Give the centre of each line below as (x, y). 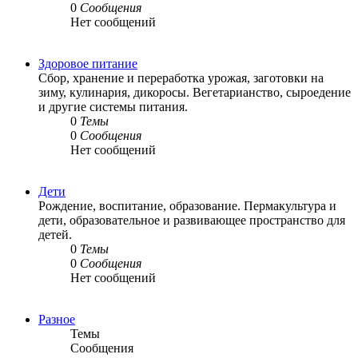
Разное (57, 320)
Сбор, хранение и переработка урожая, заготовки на (181, 78)
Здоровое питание (88, 64)
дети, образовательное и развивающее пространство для (192, 221)
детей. (55, 235)
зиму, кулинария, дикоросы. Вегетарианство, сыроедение (195, 93)
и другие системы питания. (113, 107)
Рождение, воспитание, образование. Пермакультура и (187, 206)
